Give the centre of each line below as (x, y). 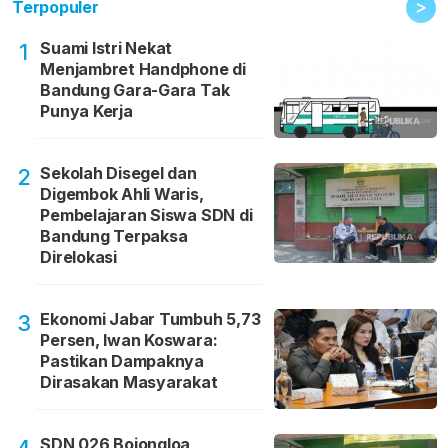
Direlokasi (78, 257)
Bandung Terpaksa (114, 236)
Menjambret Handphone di (143, 69)
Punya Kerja (86, 111)
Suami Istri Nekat (106, 48)
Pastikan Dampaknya (122, 361)
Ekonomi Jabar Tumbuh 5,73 (150, 319)
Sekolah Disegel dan (118, 173)
